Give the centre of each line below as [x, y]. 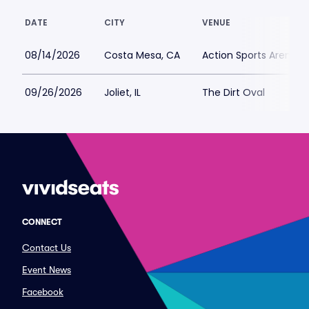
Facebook [43, 292]
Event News [47, 270]
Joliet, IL [122, 92]
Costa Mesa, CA [142, 55]
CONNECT [42, 222]
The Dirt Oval [233, 92]
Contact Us [47, 248]
